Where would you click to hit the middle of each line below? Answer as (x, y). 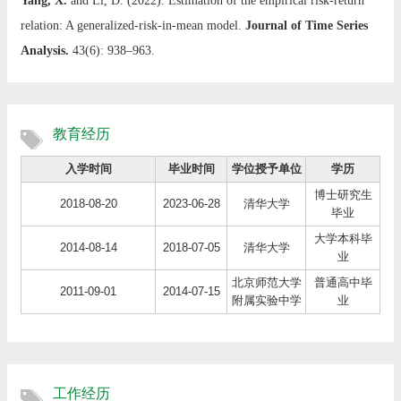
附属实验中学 (266, 300)
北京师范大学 (266, 282)
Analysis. (45, 51)
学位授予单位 (266, 169)
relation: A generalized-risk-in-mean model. (133, 26)
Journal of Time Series (307, 26)
